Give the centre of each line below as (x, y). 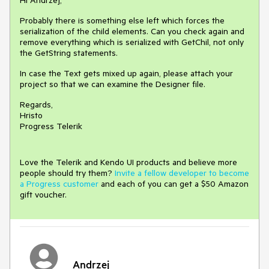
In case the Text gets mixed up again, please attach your (126, 74)
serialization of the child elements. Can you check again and (132, 32)
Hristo (31, 116)
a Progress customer (59, 184)
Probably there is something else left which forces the (122, 21)
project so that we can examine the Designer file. (113, 84)
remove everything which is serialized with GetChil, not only (132, 42)
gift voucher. (43, 195)
